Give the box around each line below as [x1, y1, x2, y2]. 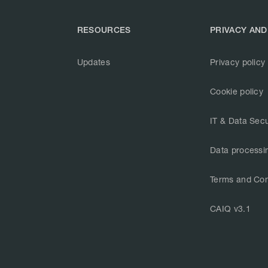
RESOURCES [77, 25, 131, 35]
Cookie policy [210, 86, 264, 96]
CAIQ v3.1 [210, 203, 251, 214]
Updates [77, 57, 110, 67]
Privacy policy [210, 57, 266, 67]
